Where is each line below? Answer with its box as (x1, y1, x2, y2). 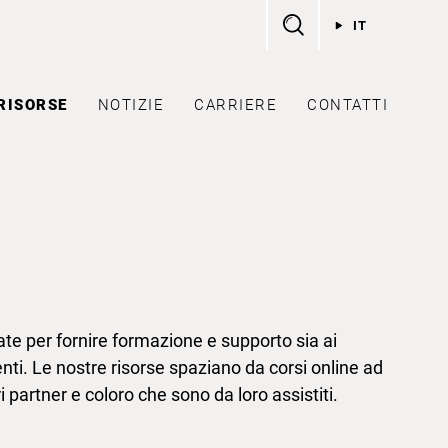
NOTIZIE (97, 96, 164, 114)
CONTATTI (307, 96, 388, 114)
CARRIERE (194, 96, 277, 114)
